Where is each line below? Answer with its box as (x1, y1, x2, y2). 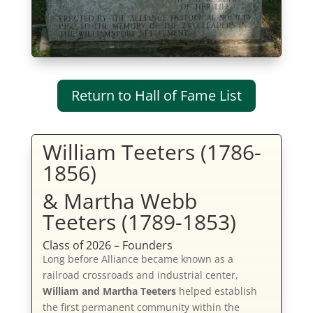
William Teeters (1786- (42, 138, 261, 167)
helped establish (175, 284, 257, 298)
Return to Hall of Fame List (71, 86, 242, 105)
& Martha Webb (42, 187, 197, 216)
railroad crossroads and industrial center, (42, 268, 238, 282)
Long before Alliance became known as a (42, 252, 233, 266)
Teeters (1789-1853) (42, 208, 236, 237)
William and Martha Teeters (42, 284, 176, 298)
